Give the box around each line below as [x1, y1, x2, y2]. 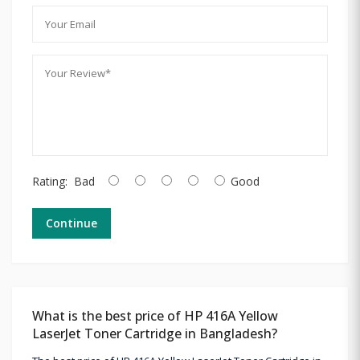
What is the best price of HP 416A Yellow [32, 306, 278, 325]
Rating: [32, 173, 67, 189]
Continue [46, 215, 97, 231]
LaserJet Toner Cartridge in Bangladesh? [32, 324, 277, 342]
